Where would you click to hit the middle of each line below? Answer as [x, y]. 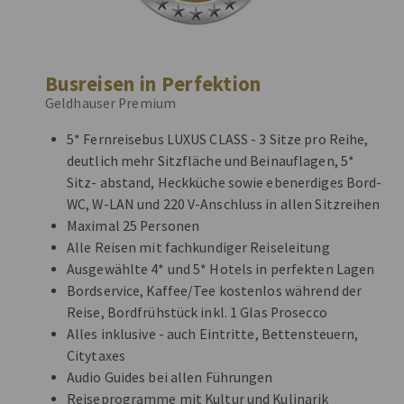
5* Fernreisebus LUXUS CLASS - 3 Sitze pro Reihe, [218, 139]
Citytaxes [96, 356]
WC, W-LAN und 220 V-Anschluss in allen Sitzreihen [224, 204]
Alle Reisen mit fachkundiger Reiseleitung [198, 248]
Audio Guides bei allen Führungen [170, 377]
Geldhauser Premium [111, 103]
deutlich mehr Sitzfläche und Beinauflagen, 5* [211, 161]
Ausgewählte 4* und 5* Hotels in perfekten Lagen [221, 269]
